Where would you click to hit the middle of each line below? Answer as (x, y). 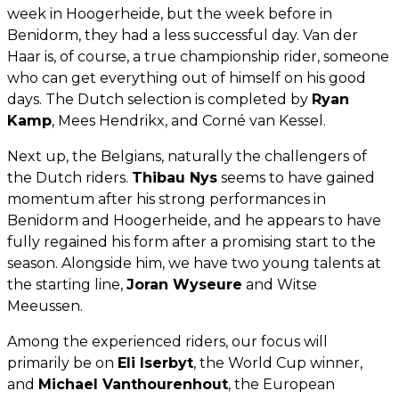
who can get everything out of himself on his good (187, 78)
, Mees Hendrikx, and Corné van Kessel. (189, 121)
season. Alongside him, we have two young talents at (194, 264)
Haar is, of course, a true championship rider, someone (198, 57)
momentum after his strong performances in (167, 199)
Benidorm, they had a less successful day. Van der (183, 36)
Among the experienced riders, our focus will (167, 342)
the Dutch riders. (69, 178)
